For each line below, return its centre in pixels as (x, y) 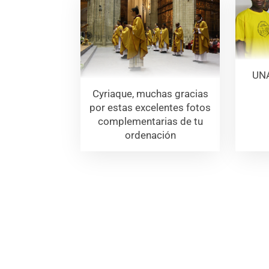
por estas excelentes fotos (150, 108)
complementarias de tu (150, 122)
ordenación (150, 135)
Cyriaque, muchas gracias (150, 94)
